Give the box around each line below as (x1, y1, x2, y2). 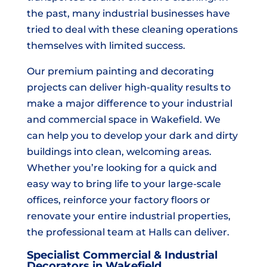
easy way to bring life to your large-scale (26, 178, 221, 190)
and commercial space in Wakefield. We (26, 114, 221, 126)
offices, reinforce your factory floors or (26, 194, 210, 206)
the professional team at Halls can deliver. (26, 226, 229, 238)
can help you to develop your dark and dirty (26, 130, 238, 142)
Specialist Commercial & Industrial (26, 249, 218, 262)
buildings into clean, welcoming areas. (26, 146, 212, 158)
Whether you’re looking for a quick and (26, 162, 217, 174)
